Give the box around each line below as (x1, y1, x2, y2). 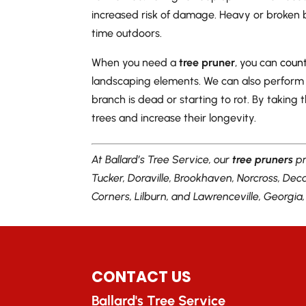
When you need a (92, 55, 180, 69)
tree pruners (232, 152, 294, 166)
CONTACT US (92, 266, 192, 288)
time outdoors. (92, 26, 163, 40)
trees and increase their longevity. (92, 111, 257, 124)
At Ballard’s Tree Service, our (92, 152, 233, 166)
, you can (235, 55, 281, 69)
